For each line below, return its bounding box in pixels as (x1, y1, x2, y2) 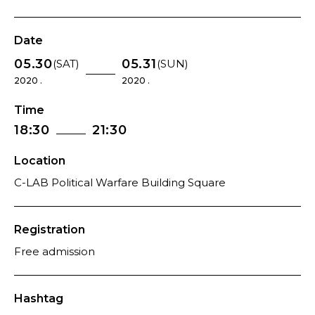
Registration (14, 223, 85, 236)
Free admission (14, 245, 95, 258)
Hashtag (14, 292, 63, 305)
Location (14, 154, 65, 167)
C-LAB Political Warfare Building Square (14, 176, 226, 189)
